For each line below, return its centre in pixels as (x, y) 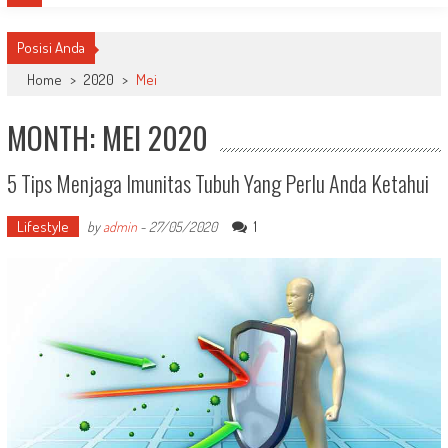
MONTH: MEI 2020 (107, 137)
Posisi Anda (50, 47)
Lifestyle (42, 226)
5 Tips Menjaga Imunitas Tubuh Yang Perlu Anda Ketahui (217, 183)
